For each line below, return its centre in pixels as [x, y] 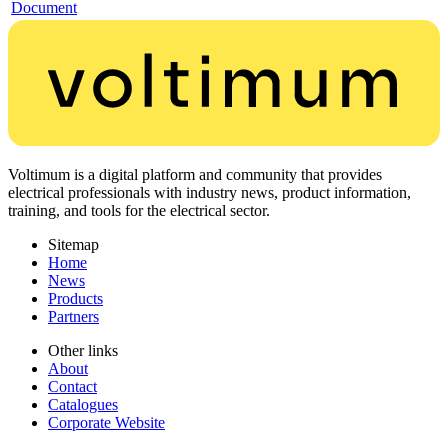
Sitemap [73, 245]
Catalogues [83, 405]
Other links [83, 351]
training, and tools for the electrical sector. [139, 211]
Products [75, 299]
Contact [72, 387]
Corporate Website [106, 423]
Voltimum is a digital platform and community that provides [195, 175]
